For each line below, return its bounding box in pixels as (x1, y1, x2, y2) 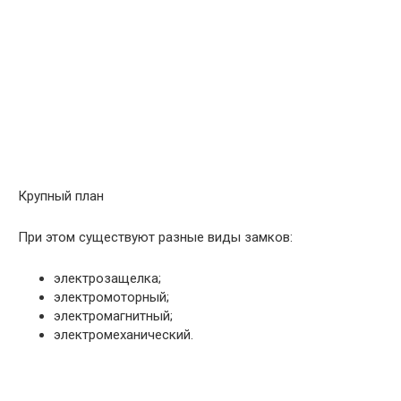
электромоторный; (54, 289, 169, 306)
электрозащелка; (54, 270, 161, 287)
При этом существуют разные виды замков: (18, 229, 293, 246)
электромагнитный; (54, 308, 173, 325)
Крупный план (18, 188, 104, 205)
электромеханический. (54, 327, 193, 344)
